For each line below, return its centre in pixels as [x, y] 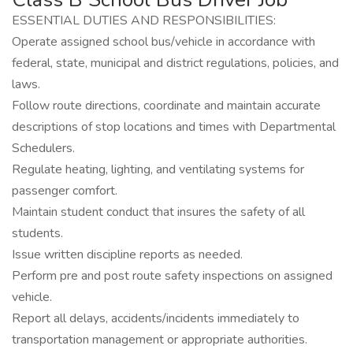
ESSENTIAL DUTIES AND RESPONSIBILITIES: [144, 20]
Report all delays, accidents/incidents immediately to [156, 318]
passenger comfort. [65, 191]
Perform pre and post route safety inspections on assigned [172, 276]
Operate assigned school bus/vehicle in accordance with [163, 42]
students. [37, 233]
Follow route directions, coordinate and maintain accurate [166, 106]
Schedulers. [43, 148]
